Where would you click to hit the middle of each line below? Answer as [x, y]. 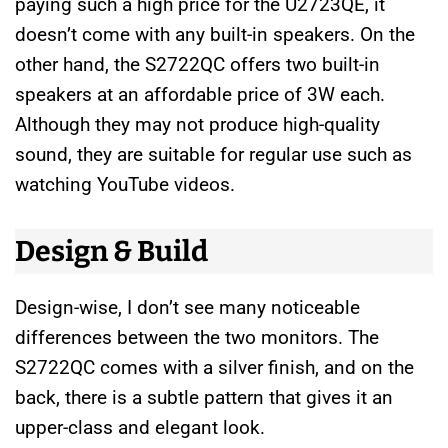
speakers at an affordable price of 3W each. [200, 95]
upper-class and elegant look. [140, 427]
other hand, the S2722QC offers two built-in [197, 65]
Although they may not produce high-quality [197, 125]
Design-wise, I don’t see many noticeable [187, 307]
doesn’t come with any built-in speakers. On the [215, 35]
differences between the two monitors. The [197, 337]
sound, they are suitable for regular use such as [213, 155]
